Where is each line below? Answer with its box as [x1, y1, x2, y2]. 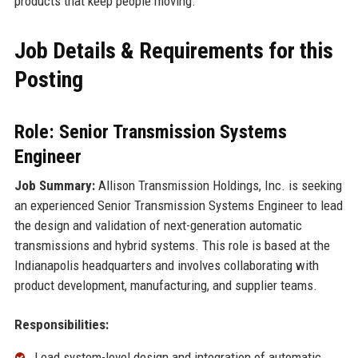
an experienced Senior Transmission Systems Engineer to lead [14, 197, 343, 213]
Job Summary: [14, 177, 95, 193]
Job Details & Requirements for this [14, 37, 333, 64]
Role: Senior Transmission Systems [14, 120, 287, 143]
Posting [14, 66, 83, 93]
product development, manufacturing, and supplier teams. [14, 276, 317, 293]
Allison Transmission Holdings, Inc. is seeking [94, 177, 342, 193]
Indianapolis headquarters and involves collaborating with [14, 257, 319, 273]
